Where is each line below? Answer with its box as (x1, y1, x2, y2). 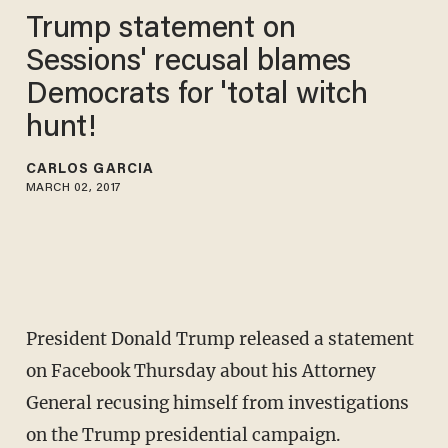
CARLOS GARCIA (25, 162, 155, 177)
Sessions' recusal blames (25, 47, 352, 78)
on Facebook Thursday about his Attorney (25, 360, 376, 383)
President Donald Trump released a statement (25, 328, 414, 351)
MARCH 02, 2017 (25, 181, 122, 194)
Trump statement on (25, 14, 296, 45)
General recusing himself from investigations (25, 392, 409, 415)
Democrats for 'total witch (25, 80, 369, 111)
